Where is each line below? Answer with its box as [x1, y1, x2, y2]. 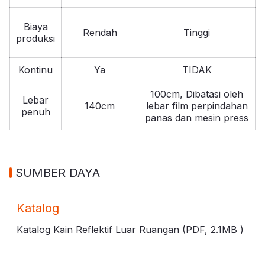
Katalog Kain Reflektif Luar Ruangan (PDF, [17, 223, 211, 235]
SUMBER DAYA [15, 165, 100, 180]
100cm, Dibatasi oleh [150, 88, 243, 100]
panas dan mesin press [145, 111, 248, 124]
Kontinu [18, 63, 53, 76]
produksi [16, 32, 55, 44]
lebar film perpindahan [146, 99, 248, 112]
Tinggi [183, 26, 210, 38]
